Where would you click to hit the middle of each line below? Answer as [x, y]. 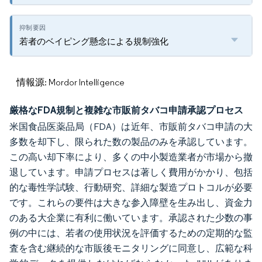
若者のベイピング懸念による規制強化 [94, 41]
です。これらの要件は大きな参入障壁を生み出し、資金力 [131, 203]
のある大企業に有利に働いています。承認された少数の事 [131, 218]
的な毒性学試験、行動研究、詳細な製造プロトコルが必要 [131, 187]
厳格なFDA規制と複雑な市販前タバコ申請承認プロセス [126, 110]
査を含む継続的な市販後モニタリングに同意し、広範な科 [131, 248]
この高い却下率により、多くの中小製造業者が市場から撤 [131, 157]
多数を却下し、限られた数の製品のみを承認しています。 [131, 142]
